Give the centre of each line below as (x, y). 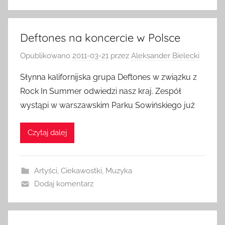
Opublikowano (46, 55)
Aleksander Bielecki (165, 55)
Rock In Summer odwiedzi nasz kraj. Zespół (101, 91)
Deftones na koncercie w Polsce (100, 38)
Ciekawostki (81, 171)
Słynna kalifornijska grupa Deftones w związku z (108, 77)
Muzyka (119, 171)
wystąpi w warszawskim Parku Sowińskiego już (107, 105)
